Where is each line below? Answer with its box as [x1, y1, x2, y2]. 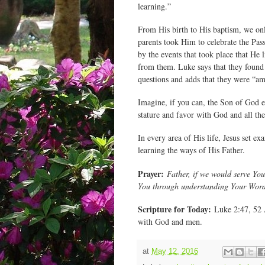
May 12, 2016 [151, 247, 198, 256]
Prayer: [138, 167, 164, 180]
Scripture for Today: [138, 202, 211, 215]
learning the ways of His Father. [138, 144, 245, 156]
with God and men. [138, 215, 202, 227]
